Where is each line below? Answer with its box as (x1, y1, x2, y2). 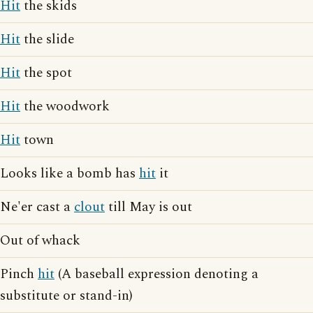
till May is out (105, 197, 192, 217)
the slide (20, 29, 74, 50)
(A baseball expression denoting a (54, 264, 259, 284)
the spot (20, 63, 72, 83)
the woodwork (20, 96, 110, 117)
